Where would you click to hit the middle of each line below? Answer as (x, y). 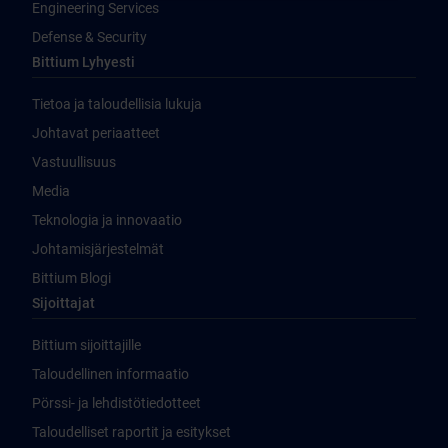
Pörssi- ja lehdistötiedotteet (116, 403)
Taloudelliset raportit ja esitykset (131, 432)
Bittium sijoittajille (86, 345)
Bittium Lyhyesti (83, 62)
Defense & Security (89, 37)
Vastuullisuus (74, 162)
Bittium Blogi (71, 278)
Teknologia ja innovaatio (107, 220)
